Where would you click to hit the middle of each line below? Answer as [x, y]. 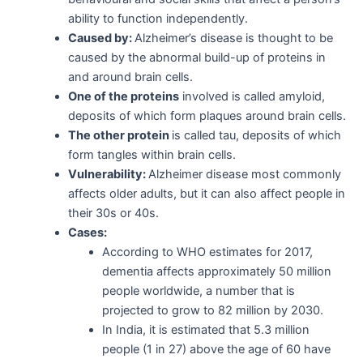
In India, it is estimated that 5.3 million [205, 330]
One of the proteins [123, 97]
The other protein [120, 136]
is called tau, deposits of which [256, 136]
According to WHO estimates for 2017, [207, 252]
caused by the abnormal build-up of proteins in [196, 58]
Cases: [87, 233]
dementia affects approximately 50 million [216, 272]
